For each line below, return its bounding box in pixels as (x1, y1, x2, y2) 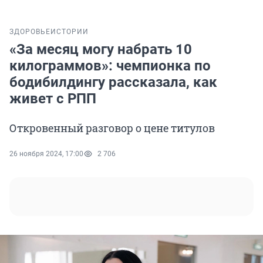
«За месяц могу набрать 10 (9, 41, 192, 58)
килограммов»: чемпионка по (9, 58, 211, 75)
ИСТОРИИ (50, 28, 89, 36)
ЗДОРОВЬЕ (9, 28, 50, 36)
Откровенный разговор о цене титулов (9, 121, 215, 136)
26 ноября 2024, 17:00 (9, 150, 83, 159)
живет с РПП (9, 90, 96, 107)
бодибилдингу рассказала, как (9, 74, 217, 91)
